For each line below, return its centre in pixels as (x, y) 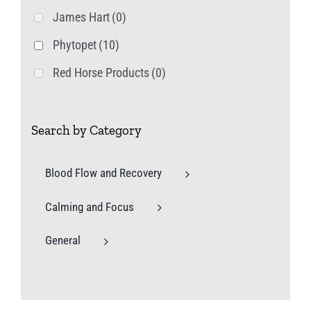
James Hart (81, 17)
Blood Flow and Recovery (103, 173)
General (63, 241)
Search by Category (86, 131)
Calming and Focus (90, 207)
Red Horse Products (101, 73)
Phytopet (75, 45)
